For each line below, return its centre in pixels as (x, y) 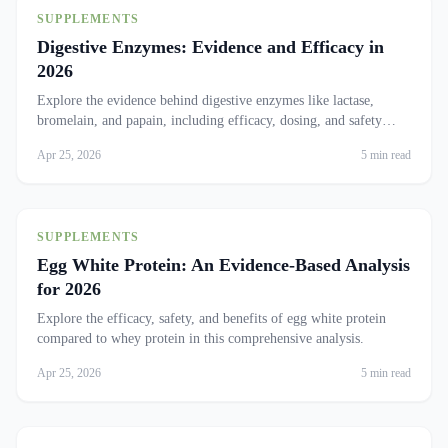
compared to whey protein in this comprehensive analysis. (200, 338)
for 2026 (69, 289)
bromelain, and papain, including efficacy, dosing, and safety (209, 120)
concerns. (63, 140)
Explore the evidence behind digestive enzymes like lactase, (205, 100)
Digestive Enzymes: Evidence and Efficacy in (210, 47)
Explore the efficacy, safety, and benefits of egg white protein (211, 318)
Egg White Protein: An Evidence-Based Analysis (223, 265)
